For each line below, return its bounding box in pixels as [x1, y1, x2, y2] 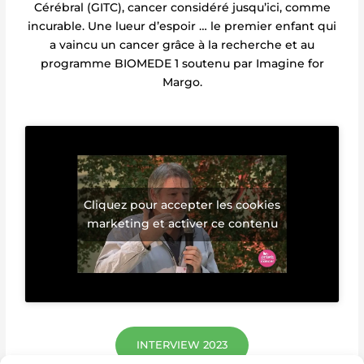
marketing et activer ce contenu [86, 215, 278, 231]
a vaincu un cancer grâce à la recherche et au [50, 38, 314, 52]
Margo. [162, 76, 202, 89]
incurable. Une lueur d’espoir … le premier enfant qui [28, 19, 336, 33]
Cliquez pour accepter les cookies [84, 197, 280, 212]
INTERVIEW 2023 [136, 339, 227, 352]
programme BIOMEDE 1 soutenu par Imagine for [40, 57, 324, 71]
